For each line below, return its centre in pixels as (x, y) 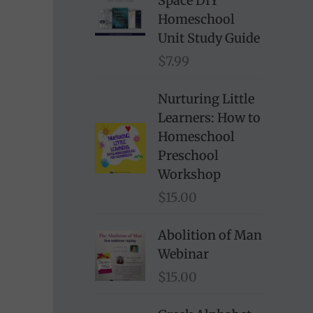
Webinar (183, 254)
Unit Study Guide (209, 38)
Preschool (188, 155)
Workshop (189, 174)
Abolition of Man (210, 235)
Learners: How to (209, 117)
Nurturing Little (206, 99)
